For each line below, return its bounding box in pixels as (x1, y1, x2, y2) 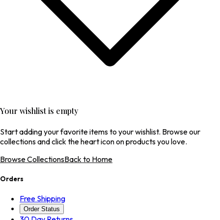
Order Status (24, 205, 60, 213)
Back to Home (64, 154, 112, 164)
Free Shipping (20, 193, 65, 203)
